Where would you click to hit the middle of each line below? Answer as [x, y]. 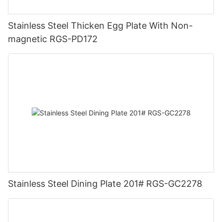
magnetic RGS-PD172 [53, 39]
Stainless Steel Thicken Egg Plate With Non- [100, 26]
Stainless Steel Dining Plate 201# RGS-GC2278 [105, 183]
